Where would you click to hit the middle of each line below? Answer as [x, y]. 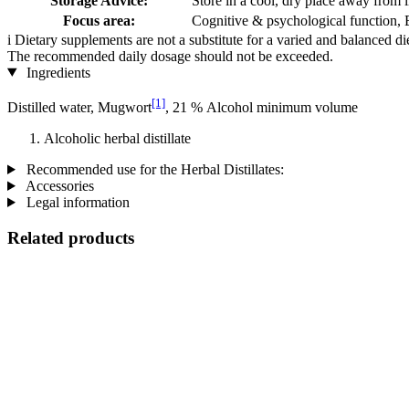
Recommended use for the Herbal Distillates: [153, 169]
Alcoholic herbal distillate [117, 138]
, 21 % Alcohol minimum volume [262, 107]
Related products [71, 237]
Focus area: [99, 20]
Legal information [76, 202]
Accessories [58, 185]
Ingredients [56, 72]
